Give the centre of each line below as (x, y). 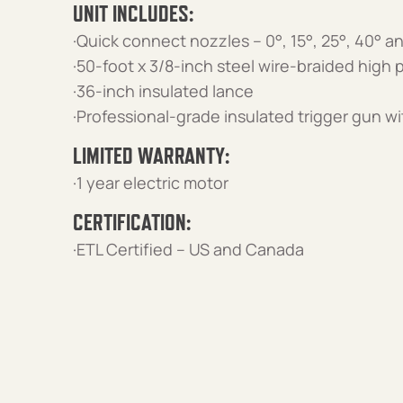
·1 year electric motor (150, 182)
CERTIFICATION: (131, 222)
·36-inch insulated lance (163, 90)
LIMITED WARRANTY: (151, 155)
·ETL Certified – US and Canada (188, 249)
